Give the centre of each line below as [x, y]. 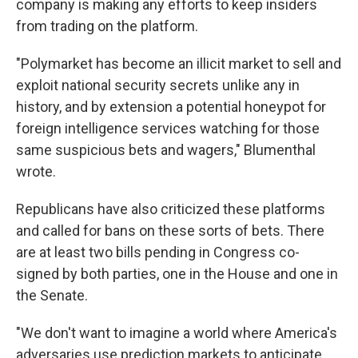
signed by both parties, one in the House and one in [177, 274]
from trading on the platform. [107, 26]
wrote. [36, 171]
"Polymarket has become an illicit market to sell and [179, 64]
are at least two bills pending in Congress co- [158, 252]
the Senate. [52, 295]
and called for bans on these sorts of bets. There [170, 231]
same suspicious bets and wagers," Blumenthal [166, 150]
